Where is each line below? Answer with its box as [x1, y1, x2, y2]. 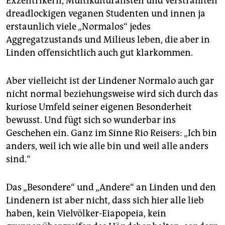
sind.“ [6, 154, 31, 165]
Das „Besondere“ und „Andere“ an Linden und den [6, 182, 216, 193]
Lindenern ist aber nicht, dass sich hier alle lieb [6, 195, 204, 206]
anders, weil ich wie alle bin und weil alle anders [6, 141, 208, 152]
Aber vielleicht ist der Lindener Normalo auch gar [6, 75, 214, 87]
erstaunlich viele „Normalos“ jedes [6, 21, 151, 33]
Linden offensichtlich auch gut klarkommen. [6, 47, 193, 59]
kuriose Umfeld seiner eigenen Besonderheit [6, 101, 192, 113]
